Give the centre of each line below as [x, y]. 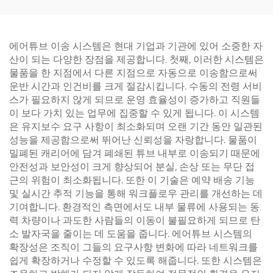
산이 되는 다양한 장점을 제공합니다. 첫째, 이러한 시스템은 [136, 59]
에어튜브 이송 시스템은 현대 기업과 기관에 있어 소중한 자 [136, 46]
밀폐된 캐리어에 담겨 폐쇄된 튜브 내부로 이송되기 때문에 [135, 153]
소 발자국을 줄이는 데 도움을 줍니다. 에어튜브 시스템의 [131, 234]
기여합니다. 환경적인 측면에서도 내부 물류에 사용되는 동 [134, 207]
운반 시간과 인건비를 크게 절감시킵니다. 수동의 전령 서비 [136, 86]
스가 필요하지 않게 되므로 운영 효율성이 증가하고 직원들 [135, 100]
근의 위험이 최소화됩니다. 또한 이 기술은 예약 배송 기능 [132, 180]
